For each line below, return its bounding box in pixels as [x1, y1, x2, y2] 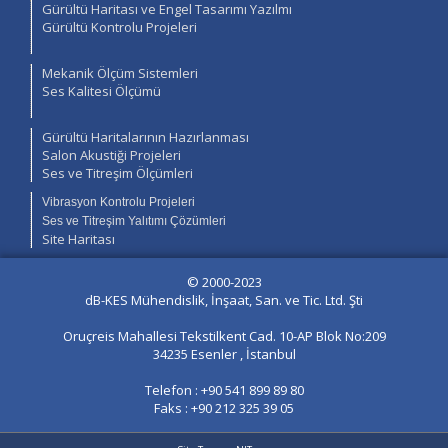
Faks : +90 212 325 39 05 [154, 399, 294, 417]
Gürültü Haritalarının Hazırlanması [42, 128, 249, 146]
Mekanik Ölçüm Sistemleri [42, 64, 198, 82]
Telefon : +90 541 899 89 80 [144, 381, 304, 399]
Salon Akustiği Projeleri [42, 146, 181, 164]
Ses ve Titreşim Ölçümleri [42, 164, 193, 182]
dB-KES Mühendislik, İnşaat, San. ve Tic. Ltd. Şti [85, 291, 363, 309]
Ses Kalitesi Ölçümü [42, 82, 161, 100]
